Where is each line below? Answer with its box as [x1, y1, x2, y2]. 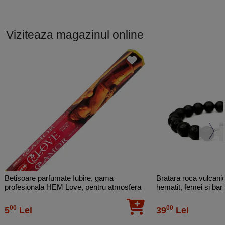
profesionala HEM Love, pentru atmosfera [5, 182, 142, 191]
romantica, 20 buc [5, 191, 64, 200]
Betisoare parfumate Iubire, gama [5, 173, 114, 182]
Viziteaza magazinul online [6, 28, 144, 41]
